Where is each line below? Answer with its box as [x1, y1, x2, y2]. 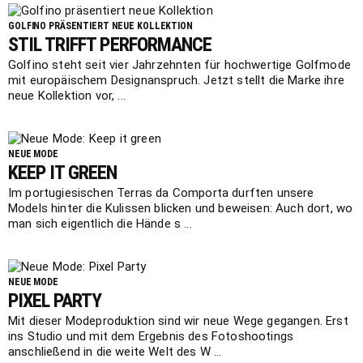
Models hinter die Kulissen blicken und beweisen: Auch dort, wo [8, 201, 353, 216]
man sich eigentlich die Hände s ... [8, 216, 192, 232]
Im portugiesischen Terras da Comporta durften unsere [8, 186, 314, 201]
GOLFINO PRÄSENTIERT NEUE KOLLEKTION [8, 20, 193, 32]
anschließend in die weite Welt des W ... [8, 344, 222, 360]
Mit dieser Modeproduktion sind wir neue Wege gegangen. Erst [8, 314, 348, 329]
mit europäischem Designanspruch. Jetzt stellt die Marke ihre [8, 73, 344, 88]
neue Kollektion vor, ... [8, 88, 126, 104]
